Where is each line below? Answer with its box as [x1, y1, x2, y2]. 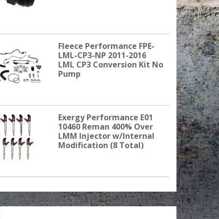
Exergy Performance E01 [58, 111, 153, 123]
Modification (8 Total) [58, 139, 144, 151]
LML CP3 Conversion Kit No [58, 59, 164, 70]
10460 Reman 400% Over [58, 121, 153, 132]
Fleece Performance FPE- [58, 40, 155, 51]
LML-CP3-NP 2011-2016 [58, 49, 147, 61]
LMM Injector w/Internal [58, 130, 155, 141]
